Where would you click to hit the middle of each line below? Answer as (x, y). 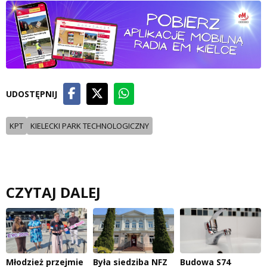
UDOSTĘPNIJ (32, 94)
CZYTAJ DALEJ (53, 192)
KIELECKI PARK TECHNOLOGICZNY (90, 125)
